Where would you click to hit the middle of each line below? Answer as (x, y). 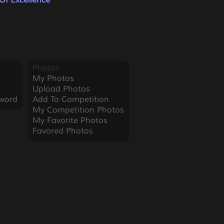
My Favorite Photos (70, 120)
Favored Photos (62, 131)
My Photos (53, 78)
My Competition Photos (78, 110)
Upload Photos (61, 89)
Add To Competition (70, 99)
